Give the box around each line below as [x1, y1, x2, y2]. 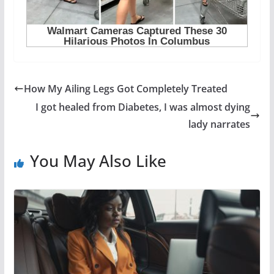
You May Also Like [29, 149, 166, 172]
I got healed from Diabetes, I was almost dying [35, 100, 251, 114]
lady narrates [188, 117, 251, 131]
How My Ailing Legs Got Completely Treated [23, 81, 228, 95]
